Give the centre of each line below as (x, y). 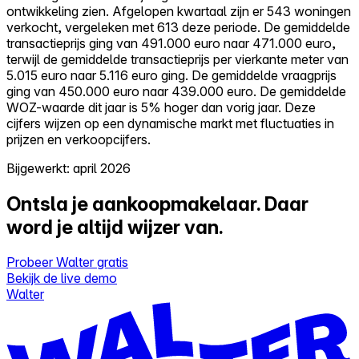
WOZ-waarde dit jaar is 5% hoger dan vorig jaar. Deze (161, 107)
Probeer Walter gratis (67, 262)
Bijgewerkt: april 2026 (69, 168)
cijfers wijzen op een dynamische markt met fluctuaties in (170, 123)
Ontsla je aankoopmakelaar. (135, 204)
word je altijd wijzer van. (115, 227)
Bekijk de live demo (62, 278)
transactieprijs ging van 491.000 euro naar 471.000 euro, (171, 43)
